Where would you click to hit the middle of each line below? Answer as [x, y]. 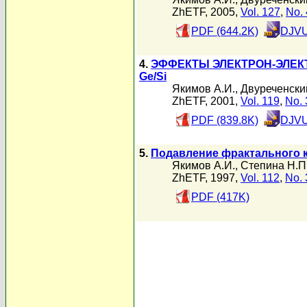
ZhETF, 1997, [206, 178]
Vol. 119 [260, 101]
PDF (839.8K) [225, 120]
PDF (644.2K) [225, 31]
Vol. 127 [260, 12]
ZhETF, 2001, [206, 101]
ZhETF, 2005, [206, 12]
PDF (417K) [220, 197]
